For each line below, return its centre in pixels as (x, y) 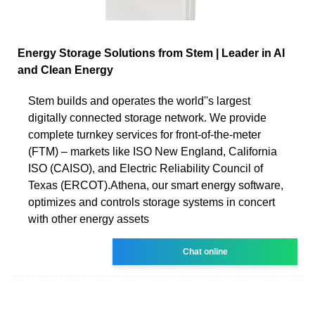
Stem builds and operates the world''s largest (139, 101)
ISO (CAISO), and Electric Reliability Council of (146, 168)
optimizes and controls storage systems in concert (152, 202)
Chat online (205, 251)
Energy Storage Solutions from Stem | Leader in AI (151, 53)
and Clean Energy (65, 70)
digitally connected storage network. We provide (147, 117)
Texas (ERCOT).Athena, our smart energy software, (156, 185)
